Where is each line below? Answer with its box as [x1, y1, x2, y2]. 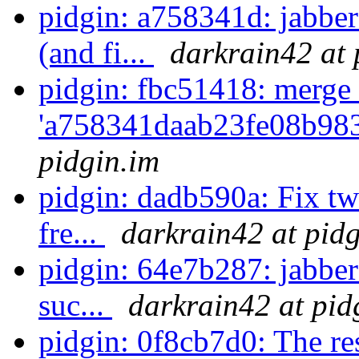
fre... [38, 216, 105, 251]
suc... [38, 288, 112, 323]
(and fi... [38, 35, 154, 71]
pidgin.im [38, 143, 159, 179]
